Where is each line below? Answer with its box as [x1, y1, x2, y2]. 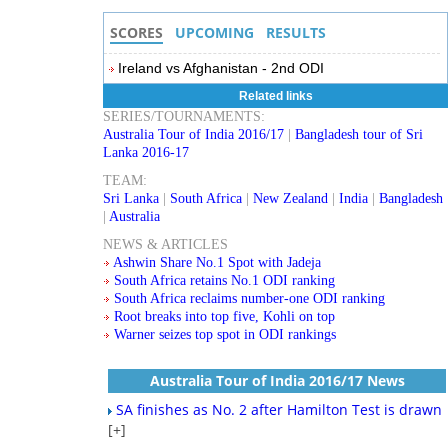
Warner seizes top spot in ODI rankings [114, 327, 337, 342]
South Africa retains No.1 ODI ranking [114, 273, 336, 288]
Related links [238, 89, 313, 103]
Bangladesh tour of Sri [295, 127, 424, 142]
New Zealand [253, 191, 329, 206]
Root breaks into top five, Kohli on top [114, 309, 336, 324]
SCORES [110, 23, 164, 42]
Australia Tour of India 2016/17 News [149, 371, 405, 390]
